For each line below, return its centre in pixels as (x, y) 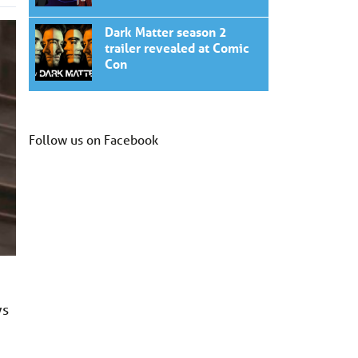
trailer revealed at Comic (177, 48)
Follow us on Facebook (93, 140)
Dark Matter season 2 (166, 32)
